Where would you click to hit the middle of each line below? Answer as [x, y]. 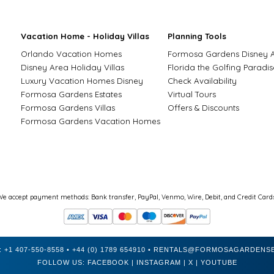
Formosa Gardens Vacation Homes [91, 121]
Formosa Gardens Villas [68, 108]
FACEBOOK [108, 262]
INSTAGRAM [158, 262]
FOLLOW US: [62, 262]
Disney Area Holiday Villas [72, 67]
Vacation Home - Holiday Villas [85, 36]
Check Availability [202, 81]
